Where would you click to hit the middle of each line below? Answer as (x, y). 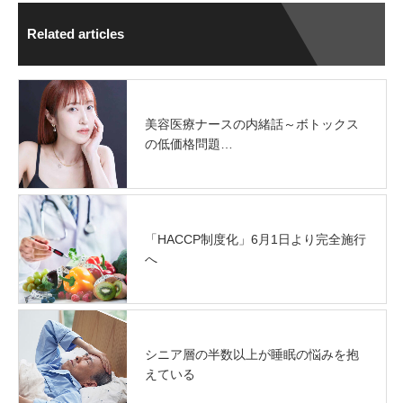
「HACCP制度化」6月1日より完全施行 (255, 239)
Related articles (76, 33)
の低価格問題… (189, 143)
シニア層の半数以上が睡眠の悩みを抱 (252, 354)
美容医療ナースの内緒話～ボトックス (252, 124)
